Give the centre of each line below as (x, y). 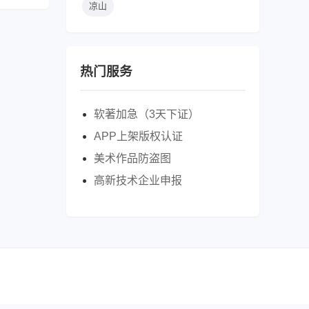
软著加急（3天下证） (147, 114)
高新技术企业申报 (138, 181)
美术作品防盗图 (132, 159)
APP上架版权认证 (138, 137)
